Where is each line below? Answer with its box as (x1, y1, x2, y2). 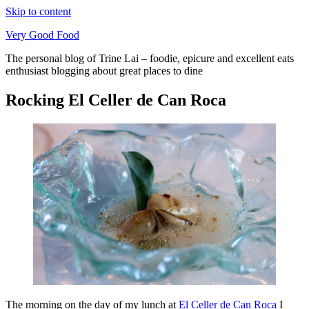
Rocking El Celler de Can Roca (6, 90, 226, 109)
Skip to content (6, 6, 71, 17)
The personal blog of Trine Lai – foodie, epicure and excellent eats (6, 52, 294, 64)
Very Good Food (6, 29, 79, 41)
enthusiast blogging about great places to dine (6, 65, 203, 77)
